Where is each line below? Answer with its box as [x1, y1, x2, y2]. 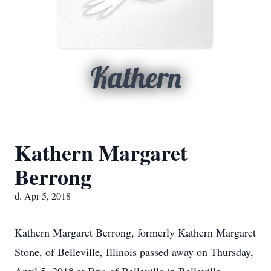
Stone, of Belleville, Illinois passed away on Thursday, [15, 244, 253, 259]
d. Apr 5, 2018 [15, 189, 71, 202]
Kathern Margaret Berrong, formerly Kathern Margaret [15, 225, 256, 240]
